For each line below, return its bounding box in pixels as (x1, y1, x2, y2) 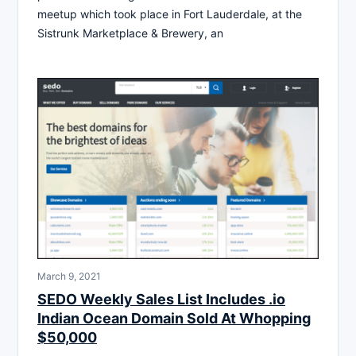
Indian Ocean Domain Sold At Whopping (37, 309, 311, 327)
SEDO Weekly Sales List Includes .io (37, 290, 285, 308)
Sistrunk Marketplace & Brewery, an (37, 25, 223, 40)
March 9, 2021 (37, 269, 101, 282)
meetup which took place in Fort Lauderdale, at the (37, 6, 302, 21)
